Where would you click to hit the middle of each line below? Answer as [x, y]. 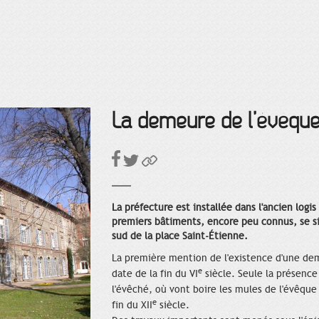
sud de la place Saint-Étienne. [180, 236]
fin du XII [132, 305]
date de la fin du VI [155, 274]
